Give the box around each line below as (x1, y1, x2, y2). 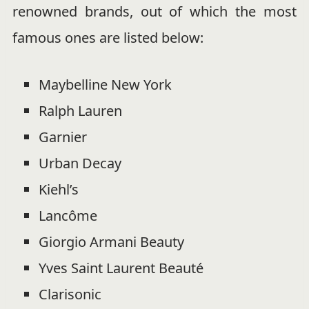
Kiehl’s (38, 179, 79, 199)
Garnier (38, 127, 87, 146)
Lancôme (38, 206, 97, 225)
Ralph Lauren (38, 101, 122, 120)
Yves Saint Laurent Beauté (38, 258, 203, 277)
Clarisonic (38, 284, 101, 303)
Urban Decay (38, 153, 121, 172)
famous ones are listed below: (12, 28, 203, 47)
